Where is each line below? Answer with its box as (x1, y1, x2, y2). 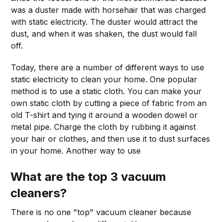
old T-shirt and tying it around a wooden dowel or (11, 110, 198, 120)
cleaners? (10, 185, 67, 200)
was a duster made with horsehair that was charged (11, 4, 206, 15)
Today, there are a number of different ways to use (11, 62, 205, 72)
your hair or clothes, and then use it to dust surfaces (11, 133, 211, 144)
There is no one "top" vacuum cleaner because (11, 207, 192, 217)
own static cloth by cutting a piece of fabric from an (11, 98, 207, 108)
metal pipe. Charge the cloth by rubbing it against (11, 121, 196, 132)
